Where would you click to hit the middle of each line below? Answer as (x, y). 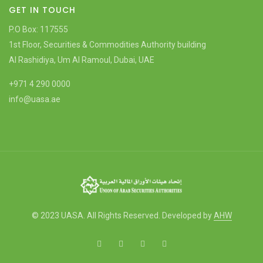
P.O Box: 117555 (38, 29)
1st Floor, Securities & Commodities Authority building (107, 44)
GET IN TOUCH (42, 10)
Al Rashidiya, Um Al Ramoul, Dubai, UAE (82, 60)
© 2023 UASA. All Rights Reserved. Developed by (122, 215)
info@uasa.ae (35, 99)
